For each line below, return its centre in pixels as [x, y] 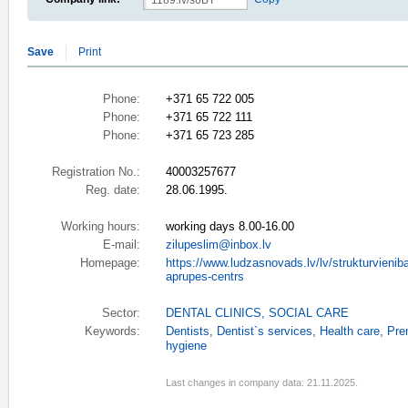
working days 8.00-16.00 [230, 227]
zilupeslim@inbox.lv [219, 245]
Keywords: [112, 331]
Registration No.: [96, 172]
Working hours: [101, 227]
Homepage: [110, 263]
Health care [350, 331]
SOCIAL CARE [309, 313]
